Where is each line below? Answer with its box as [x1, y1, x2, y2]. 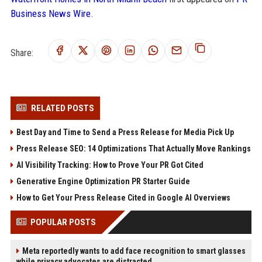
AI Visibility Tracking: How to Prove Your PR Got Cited [16, 160, 204, 170]
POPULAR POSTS [30, 217, 96, 228]
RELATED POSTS [30, 103, 94, 114]
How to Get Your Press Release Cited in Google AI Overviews [16, 193, 230, 203]
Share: [10, 47, 33, 58]
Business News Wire [10, 8, 91, 20]
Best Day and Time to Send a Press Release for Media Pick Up [16, 127, 234, 137]
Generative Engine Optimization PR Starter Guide [16, 177, 190, 187]
